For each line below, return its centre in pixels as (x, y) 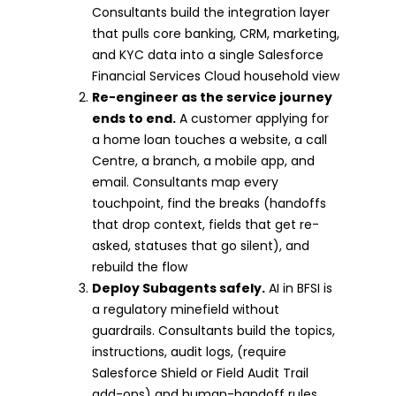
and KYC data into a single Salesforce (208, 54)
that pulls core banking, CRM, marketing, (216, 33)
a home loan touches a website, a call (209, 139)
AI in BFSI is (299, 288)
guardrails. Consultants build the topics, (213, 330)
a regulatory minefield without (186, 309)
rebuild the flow (140, 267)
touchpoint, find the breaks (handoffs (209, 203)
